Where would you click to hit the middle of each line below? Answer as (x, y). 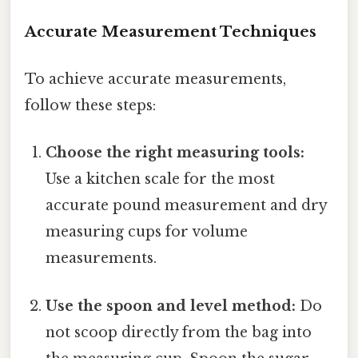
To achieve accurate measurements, (155, 80)
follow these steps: (90, 106)
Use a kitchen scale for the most (161, 179)
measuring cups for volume (147, 232)
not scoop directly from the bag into (179, 332)
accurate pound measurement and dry (187, 206)
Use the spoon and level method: (171, 306)
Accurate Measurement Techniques (171, 31)
